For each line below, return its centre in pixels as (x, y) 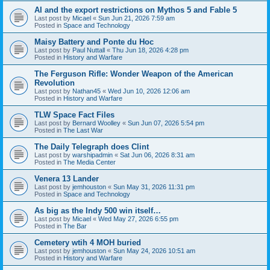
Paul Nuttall (89, 50)
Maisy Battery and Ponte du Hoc (94, 42)
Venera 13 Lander (67, 178)
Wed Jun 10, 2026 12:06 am (149, 91)
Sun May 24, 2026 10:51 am (154, 250)
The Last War (83, 130)
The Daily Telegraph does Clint (92, 146)
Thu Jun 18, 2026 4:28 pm (150, 50)
